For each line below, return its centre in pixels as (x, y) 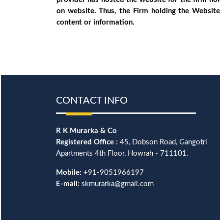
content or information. (96, 22)
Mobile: (69, 173)
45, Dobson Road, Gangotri (163, 142)
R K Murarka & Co (86, 131)
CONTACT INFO (92, 101)
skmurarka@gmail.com (117, 184)
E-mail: (68, 184)
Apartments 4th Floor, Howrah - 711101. (122, 153)
